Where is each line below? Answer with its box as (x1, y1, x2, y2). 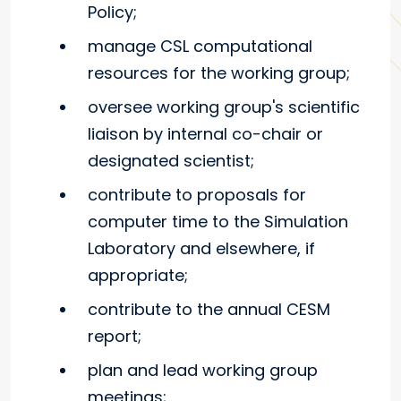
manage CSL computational (88, 35, 312, 57)
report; (88, 325, 141, 347)
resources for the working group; (88, 62, 350, 84)
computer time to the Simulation (88, 210, 348, 233)
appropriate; (88, 264, 188, 286)
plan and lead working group (88, 359, 318, 381)
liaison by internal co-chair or (88, 123, 323, 145)
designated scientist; (88, 149, 254, 172)
